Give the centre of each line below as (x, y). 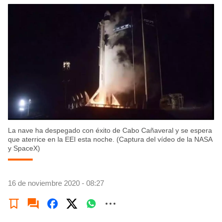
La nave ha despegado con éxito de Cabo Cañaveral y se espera (110, 131)
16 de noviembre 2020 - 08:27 (56, 183)
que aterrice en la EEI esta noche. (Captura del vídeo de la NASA (110, 139)
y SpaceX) (24, 148)
